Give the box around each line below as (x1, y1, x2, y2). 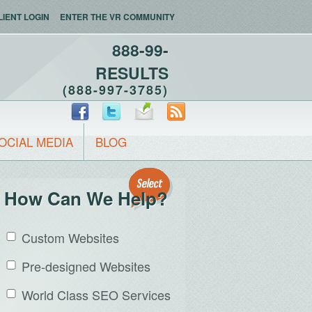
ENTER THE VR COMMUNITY (60, 10, 175, 23)
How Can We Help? (4, 185, 168, 211)
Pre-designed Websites (22, 257, 150, 275)
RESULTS (95, 61, 169, 84)
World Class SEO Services (22, 286, 171, 304)
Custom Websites (22, 228, 119, 247)
